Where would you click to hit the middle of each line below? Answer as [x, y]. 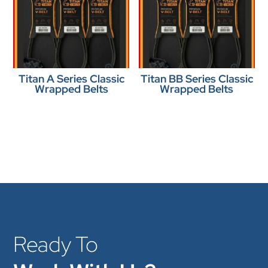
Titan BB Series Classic [197, 78]
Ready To [56, 245]
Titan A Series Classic [71, 78]
